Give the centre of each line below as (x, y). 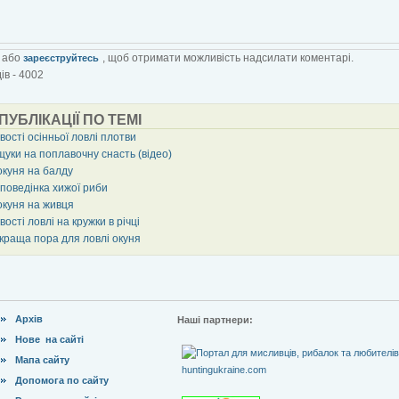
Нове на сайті (49, 339)
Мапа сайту (42, 359)
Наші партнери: (215, 319)
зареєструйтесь (61, 57)
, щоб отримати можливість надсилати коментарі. (228, 57)
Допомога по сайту (62, 380)
